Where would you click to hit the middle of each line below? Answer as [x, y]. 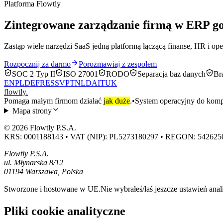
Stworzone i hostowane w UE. [52, 189]
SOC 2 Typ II [34, 74]
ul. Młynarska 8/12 [34, 162]
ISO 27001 [81, 74]
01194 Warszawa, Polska [44, 171]
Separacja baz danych [171, 74]
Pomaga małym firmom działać [54, 101]
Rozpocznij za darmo [37, 64]
